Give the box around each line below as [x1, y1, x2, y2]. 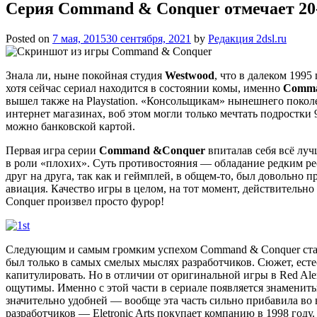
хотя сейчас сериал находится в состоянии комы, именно [6, 81, 283, 94]
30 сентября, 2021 [106, 32, 191, 45]
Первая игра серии [6, 144, 99, 156]
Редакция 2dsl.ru [208, 32, 287, 45]
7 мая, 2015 [52, 32, 106, 45]
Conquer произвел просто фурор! [6, 195, 164, 207]
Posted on [6, 32, 52, 45]
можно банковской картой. [6, 120, 135, 132]
